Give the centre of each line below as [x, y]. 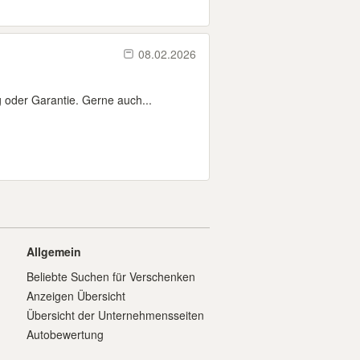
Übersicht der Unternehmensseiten [115, 315]
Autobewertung [65, 334]
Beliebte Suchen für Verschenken [111, 276]
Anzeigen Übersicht [76, 296]
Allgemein [54, 252]
